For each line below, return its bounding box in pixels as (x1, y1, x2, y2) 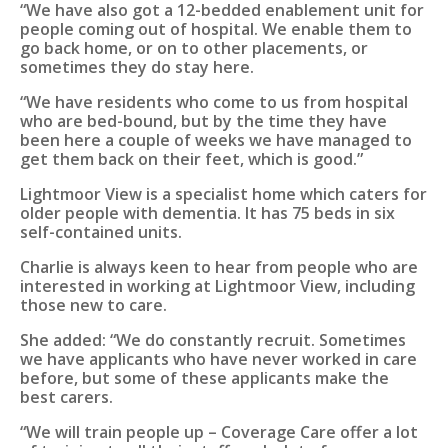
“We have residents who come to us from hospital (20, 91, 408, 114)
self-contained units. (20, 221, 182, 244)
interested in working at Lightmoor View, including (20, 275, 415, 298)
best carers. (20, 386, 113, 409)
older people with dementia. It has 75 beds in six (20, 202, 395, 225)
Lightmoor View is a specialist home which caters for (20, 183, 427, 206)
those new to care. (20, 294, 167, 317)
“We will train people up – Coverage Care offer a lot (20, 421, 418, 444)
